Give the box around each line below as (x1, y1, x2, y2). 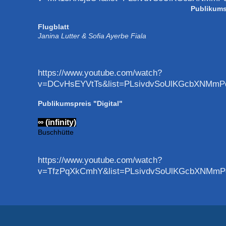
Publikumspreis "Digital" (37, 99, 123, 107)
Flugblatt (37, 22, 95, 31)
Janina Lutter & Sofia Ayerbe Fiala (37, 31, 146, 40)
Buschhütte (37, 128, 74, 136)
